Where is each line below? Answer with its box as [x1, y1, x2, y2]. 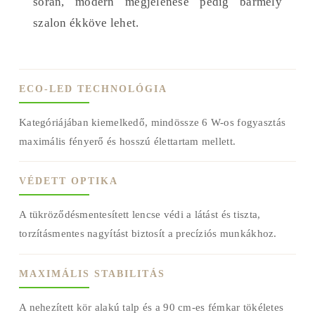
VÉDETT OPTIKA [19, 176, 118, 187]
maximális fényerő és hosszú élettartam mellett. [19, 135, 236, 148]
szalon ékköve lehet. [33, 15, 139, 30]
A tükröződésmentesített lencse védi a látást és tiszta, [19, 208, 261, 221]
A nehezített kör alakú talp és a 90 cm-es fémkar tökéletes [19, 300, 284, 313]
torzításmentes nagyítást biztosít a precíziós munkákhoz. [19, 227, 277, 240]
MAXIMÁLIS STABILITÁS [19, 268, 165, 279]
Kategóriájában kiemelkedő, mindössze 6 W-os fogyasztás [19, 116, 286, 129]
